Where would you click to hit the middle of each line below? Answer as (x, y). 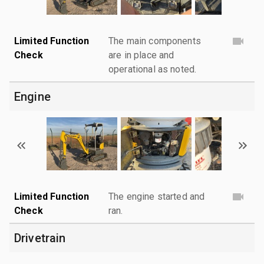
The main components (155, 41)
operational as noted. (153, 69)
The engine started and (157, 196)
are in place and (141, 55)
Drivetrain (40, 238)
